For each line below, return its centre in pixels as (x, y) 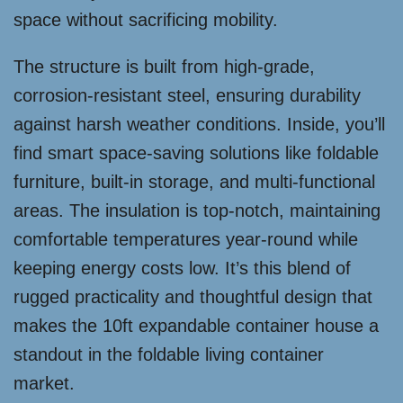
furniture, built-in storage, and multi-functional (194, 182)
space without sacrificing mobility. (146, 20)
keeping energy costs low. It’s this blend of (182, 268)
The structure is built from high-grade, (164, 67)
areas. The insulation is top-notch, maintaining (197, 210)
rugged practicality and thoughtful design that (193, 297)
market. (44, 383)
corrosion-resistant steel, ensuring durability (187, 95)
